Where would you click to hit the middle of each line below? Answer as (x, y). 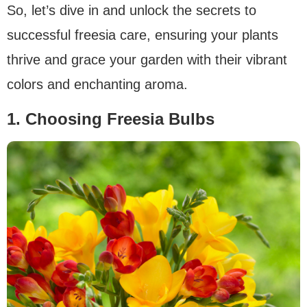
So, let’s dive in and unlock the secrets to (132, 10)
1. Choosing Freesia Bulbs (111, 119)
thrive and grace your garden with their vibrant (147, 59)
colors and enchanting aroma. (97, 84)
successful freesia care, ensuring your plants (143, 35)
